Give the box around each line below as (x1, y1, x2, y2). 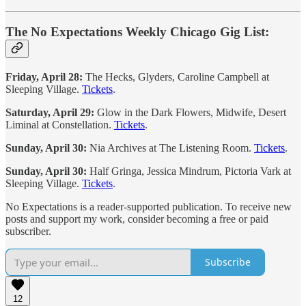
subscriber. (5, 225, 51, 237)
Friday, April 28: (5, 70, 83, 83)
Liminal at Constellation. (5, 118, 114, 130)
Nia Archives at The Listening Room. (87, 141, 254, 154)
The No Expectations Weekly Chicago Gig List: (5, 25, 273, 40)
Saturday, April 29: (5, 106, 94, 118)
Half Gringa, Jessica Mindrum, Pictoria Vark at (87, 165, 291, 177)
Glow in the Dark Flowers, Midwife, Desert (94, 106, 286, 118)
